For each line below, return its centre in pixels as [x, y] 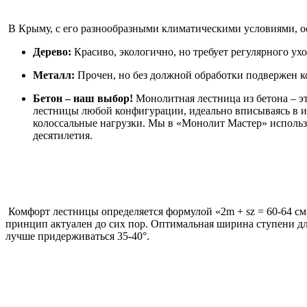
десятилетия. [63, 135]
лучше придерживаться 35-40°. [77, 236]
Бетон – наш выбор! [83, 98]
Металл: [54, 75]
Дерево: [52, 51]
